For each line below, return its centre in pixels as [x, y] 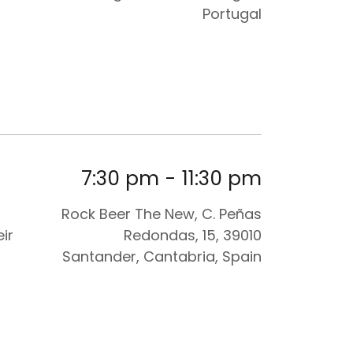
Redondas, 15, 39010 [193, 235]
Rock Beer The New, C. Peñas [162, 214]
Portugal [232, 14]
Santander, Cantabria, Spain [162, 256]
